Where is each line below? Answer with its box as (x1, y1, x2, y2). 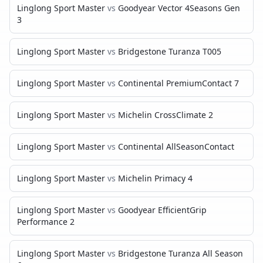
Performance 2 (17, 216, 75, 227)
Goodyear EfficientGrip (118, 204, 207, 215)
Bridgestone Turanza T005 (118, 46, 221, 57)
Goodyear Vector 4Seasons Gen (118, 2, 240, 14)
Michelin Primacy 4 (118, 173, 193, 184)
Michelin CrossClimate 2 (118, 109, 213, 120)
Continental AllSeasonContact (118, 141, 234, 152)
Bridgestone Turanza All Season (118, 248, 243, 259)
